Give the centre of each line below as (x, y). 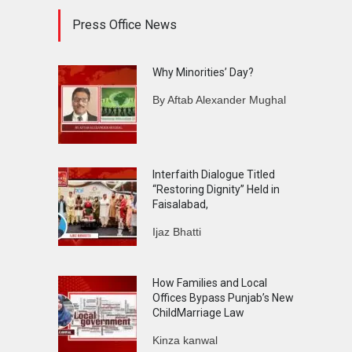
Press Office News (125, 24)
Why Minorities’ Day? (203, 72)
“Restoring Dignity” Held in (216, 189)
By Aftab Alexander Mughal (219, 99)
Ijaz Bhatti (177, 231)
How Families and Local (210, 282)
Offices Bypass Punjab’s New (223, 297)
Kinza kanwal (185, 340)
